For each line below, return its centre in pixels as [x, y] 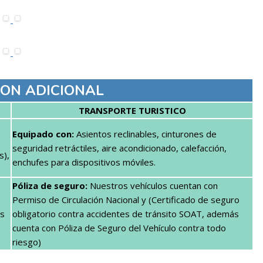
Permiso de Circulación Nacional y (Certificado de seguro [126, 199]
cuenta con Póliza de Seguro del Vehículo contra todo [119, 227]
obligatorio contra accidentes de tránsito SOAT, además [126, 213]
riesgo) [27, 242]
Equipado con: [43, 134]
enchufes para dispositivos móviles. [84, 162]
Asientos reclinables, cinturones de [145, 134]
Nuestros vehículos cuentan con [153, 185]
